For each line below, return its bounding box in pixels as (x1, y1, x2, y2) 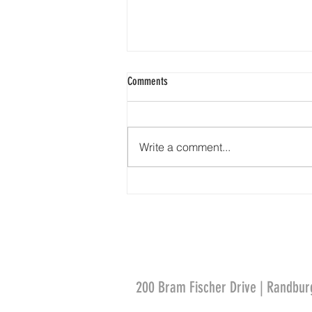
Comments (127, 74, 168, 88)
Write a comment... (139, 139, 231, 154)
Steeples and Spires (144, 131, 224, 146)
